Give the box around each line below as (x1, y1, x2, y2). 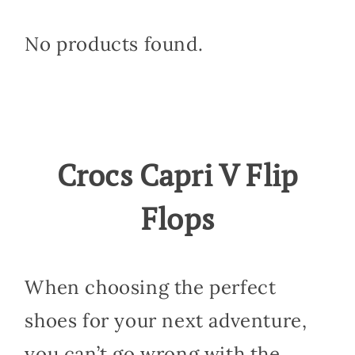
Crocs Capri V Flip (56, 155, 299, 196)
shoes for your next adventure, (25, 307, 307, 333)
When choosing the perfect (25, 274, 277, 300)
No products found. (25, 31, 204, 56)
